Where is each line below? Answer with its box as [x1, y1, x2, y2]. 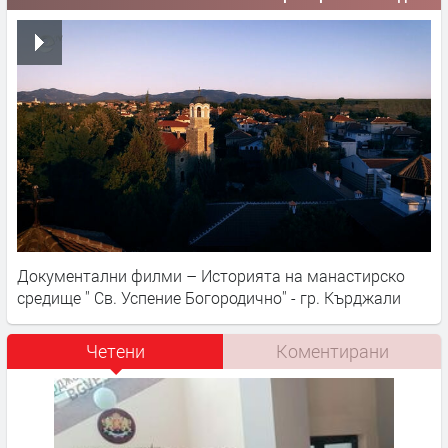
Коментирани [276, 339, 389, 364]
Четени [85, 339, 145, 364]
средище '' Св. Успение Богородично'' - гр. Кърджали [17, 287, 401, 309]
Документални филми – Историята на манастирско [17, 265, 405, 287]
